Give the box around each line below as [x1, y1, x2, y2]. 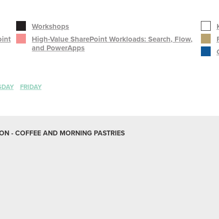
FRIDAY [20, 83, 42, 91]
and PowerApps [32, 44, 85, 52]
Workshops [32, 22, 69, 31]
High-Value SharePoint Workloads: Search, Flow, [32, 35, 193, 44]
